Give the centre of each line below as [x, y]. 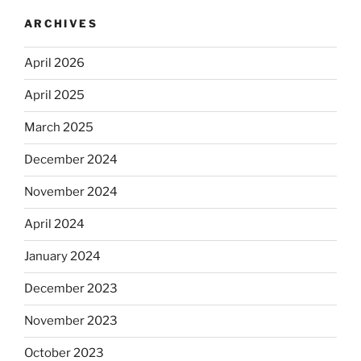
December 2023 [71, 289]
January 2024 [62, 257]
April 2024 [54, 224]
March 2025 [59, 128]
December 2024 [71, 160]
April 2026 [54, 63]
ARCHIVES [61, 24]
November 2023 [71, 321]
